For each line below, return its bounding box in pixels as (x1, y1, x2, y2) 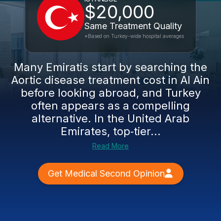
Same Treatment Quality (84, 21, 182, 31)
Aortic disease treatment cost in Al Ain (11, 74, 210, 86)
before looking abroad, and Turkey (20, 86, 201, 99)
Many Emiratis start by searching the (14, 61, 207, 74)
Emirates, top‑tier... (60, 125, 161, 138)
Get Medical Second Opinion (47, 168, 165, 179)
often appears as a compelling (31, 99, 190, 112)
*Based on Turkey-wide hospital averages (84, 33, 184, 39)
